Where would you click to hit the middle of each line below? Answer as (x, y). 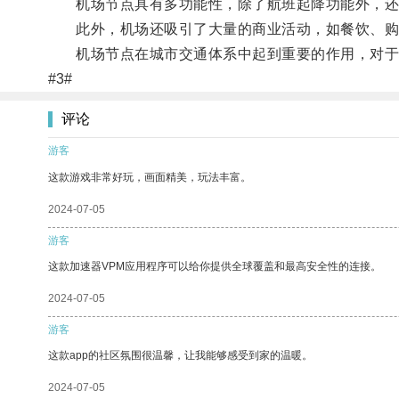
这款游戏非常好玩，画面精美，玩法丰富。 (150, 177)
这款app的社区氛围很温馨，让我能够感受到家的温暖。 (180, 355)
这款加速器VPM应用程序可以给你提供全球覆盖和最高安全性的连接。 (215, 266)
